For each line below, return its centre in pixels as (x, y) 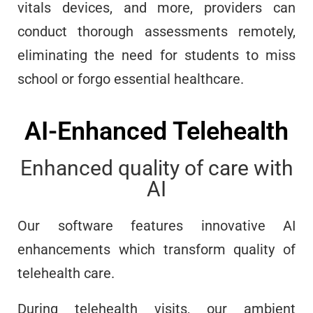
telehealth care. (66, 274)
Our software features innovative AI (156, 226)
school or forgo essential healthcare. (131, 79)
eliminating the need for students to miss (156, 56)
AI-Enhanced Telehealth (156, 132)
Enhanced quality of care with (156, 168)
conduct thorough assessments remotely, (156, 32)
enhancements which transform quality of (156, 250)
